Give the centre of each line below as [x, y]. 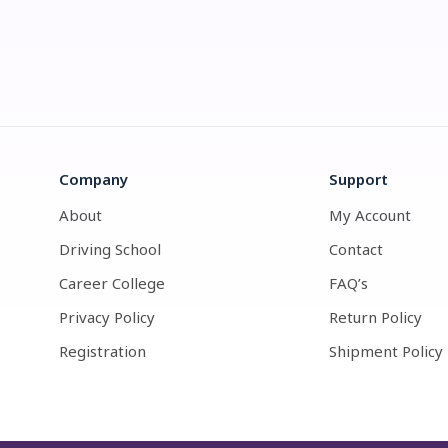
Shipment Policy [386, 351]
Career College [112, 283]
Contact [356, 249]
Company [93, 179]
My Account [370, 215]
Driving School [110, 249]
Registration [102, 351]
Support [358, 179]
